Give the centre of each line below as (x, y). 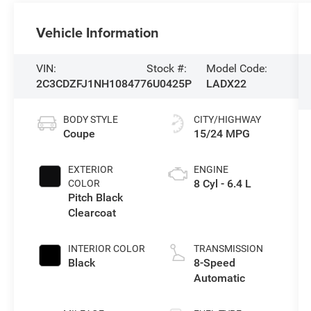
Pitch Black (96, 197)
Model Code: (236, 68)
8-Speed (214, 262)
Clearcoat (92, 212)
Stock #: (167, 68)
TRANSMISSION (228, 248)
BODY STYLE (91, 119)
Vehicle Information (98, 32)
